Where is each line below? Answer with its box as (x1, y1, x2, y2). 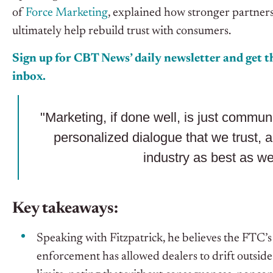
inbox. (12, 71, 46, 83)
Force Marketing (26, 7, 108, 19)
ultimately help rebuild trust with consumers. (12, 25, 231, 38)
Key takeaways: (12, 201, 118, 218)
